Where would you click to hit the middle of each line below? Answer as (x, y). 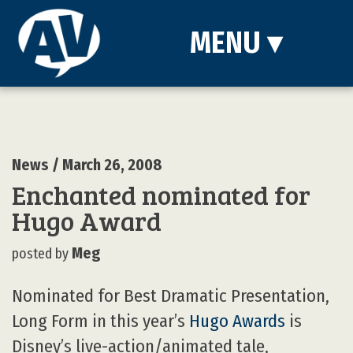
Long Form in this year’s (100, 321)
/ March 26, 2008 (106, 165)
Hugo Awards (237, 321)
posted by (40, 254)
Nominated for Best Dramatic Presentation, (171, 295)
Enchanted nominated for (161, 194)
